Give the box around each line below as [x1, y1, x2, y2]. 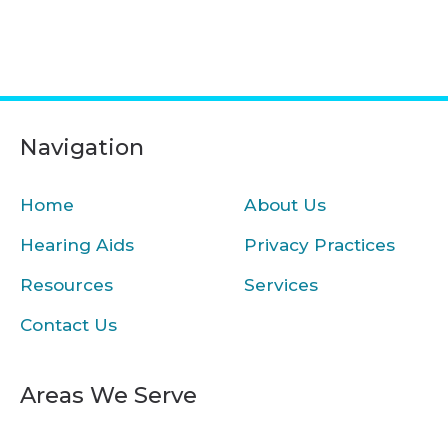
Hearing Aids [19, 234, 134, 256]
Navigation [19, 133, 144, 162]
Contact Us [19, 314, 117, 336]
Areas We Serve [19, 381, 197, 410]
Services [244, 274, 319, 296]
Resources [19, 274, 113, 296]
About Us [244, 194, 327, 216]
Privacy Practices [244, 234, 396, 256]
